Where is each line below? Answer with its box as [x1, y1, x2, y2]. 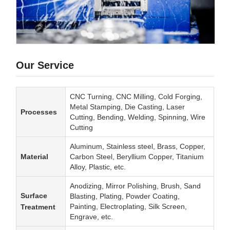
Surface [21, 191, 47, 200]
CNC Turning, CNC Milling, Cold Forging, [70, 92, 202, 101]
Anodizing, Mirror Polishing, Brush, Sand [70, 181, 201, 190]
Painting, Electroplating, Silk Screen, [70, 202, 187, 210]
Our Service [16, 59, 74, 71]
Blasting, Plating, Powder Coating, [70, 191, 180, 200]
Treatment [21, 202, 55, 211]
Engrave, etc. [70, 212, 113, 221]
